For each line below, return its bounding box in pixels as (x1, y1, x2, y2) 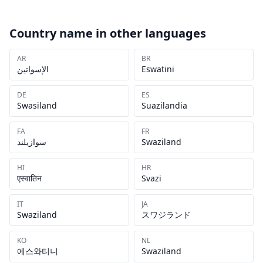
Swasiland (17, 100, 57, 111)
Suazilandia (141, 100, 187, 111)
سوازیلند (17, 136, 46, 147)
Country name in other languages (9, 25, 206, 41)
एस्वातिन (17, 173, 42, 184)
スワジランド (141, 209, 191, 220)
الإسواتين (17, 63, 49, 75)
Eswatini (141, 63, 174, 75)
